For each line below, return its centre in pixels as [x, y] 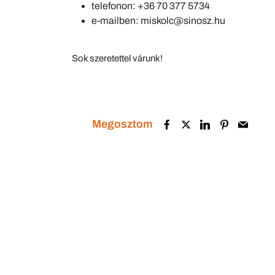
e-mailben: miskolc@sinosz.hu [158, 21]
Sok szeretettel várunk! [117, 59]
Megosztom [122, 124]
